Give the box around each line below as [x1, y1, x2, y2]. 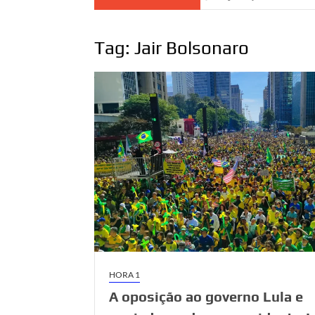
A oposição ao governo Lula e [109, 288, 304, 305]
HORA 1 [109, 269, 141, 281]
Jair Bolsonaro [134, 37, 250, 58]
